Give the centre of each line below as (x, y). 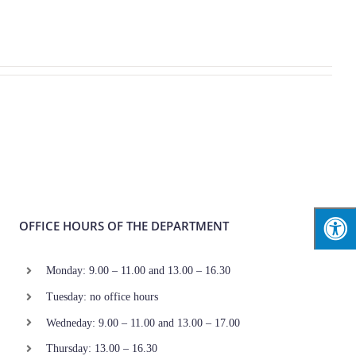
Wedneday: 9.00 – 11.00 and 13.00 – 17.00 (143, 323)
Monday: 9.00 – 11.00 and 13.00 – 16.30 (138, 271)
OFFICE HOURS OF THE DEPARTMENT (124, 226)
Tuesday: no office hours (102, 296)
